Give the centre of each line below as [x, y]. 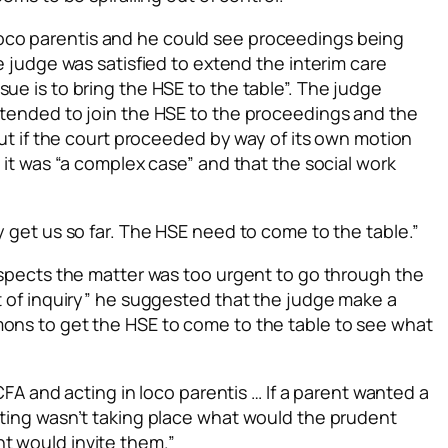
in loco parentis [184, 392]
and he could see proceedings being [251, 38]
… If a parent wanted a [338, 392]
